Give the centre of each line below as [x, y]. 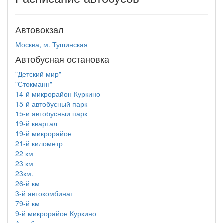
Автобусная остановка [62, 59]
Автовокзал [40, 29]
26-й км [28, 183]
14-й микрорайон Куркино [58, 94]
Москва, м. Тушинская [52, 44]
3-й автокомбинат [44, 193]
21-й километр [39, 143]
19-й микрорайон [44, 133]
